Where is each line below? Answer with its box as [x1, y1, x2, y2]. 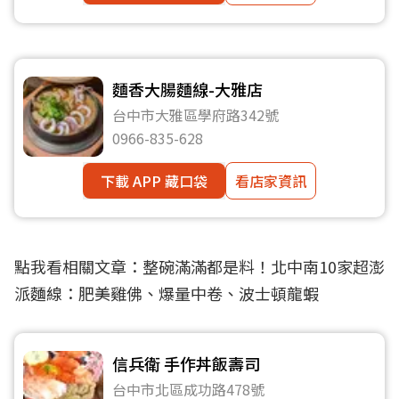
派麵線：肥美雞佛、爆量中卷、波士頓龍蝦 [14, 281, 319, 305]
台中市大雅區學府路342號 [112, 104, 279, 126]
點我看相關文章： [14, 255, 142, 278]
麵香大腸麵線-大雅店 [112, 77, 263, 101]
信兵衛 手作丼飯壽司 [112, 352, 260, 375]
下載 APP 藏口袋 [101, 170, 208, 191]
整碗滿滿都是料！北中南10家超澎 [142, 255, 385, 278]
